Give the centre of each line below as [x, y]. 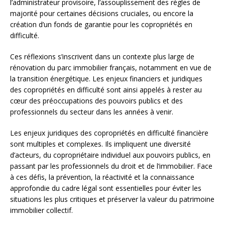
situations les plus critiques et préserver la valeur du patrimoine [112, 199]
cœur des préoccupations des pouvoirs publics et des [96, 101]
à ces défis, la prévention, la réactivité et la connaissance [102, 177]
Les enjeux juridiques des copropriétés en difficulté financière [109, 133]
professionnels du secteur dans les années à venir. [92, 112]
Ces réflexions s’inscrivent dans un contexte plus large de [102, 57]
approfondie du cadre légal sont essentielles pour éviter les [106, 188]
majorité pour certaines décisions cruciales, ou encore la [102, 14]
